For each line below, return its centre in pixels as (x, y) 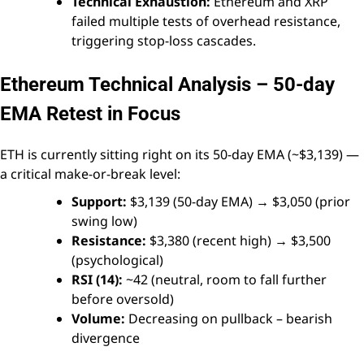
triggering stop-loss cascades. (164, 41)
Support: (99, 202)
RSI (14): (97, 280)
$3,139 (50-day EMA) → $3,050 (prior (238, 202)
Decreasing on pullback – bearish (229, 319)
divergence (106, 338)
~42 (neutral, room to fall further (225, 280)
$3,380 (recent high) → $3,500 (238, 241)
